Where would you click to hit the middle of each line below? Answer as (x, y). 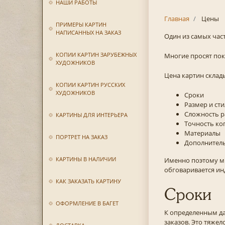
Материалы (202, 133)
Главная (177, 19)
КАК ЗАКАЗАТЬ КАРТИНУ (88, 181)
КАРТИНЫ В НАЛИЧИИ (86, 159)
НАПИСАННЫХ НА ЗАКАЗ (88, 32)
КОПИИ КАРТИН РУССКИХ (90, 85)
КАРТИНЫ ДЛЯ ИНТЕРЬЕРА (91, 115)
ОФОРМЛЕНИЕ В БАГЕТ (87, 203)
